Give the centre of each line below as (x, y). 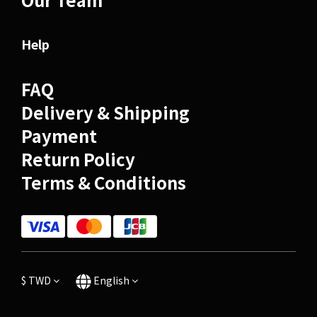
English (111, 280)
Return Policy (78, 159)
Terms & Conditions (104, 182)
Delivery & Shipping (105, 112)
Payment (59, 136)
